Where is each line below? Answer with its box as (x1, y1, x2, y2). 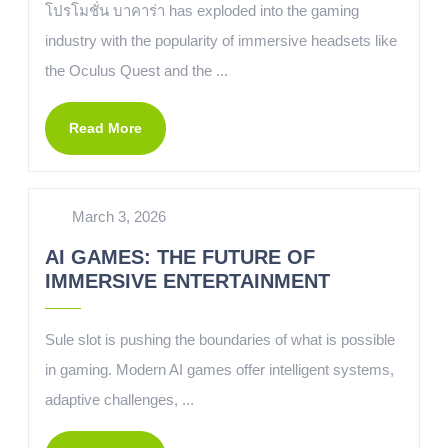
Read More (69, 120, 142, 136)
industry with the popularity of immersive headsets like (45, 32, 397, 49)
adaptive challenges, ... (45, 391, 194, 408)
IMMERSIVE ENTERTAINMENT (45, 270, 330, 292)
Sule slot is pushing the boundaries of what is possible (45, 331, 395, 348)
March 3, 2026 (71, 208, 166, 225)
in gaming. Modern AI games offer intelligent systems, (45, 361, 394, 378)
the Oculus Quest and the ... (45, 62, 228, 79)
